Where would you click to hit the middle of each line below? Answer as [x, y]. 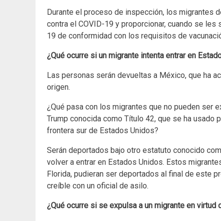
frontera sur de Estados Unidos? [103, 131]
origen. [58, 87]
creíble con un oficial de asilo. [98, 186]
